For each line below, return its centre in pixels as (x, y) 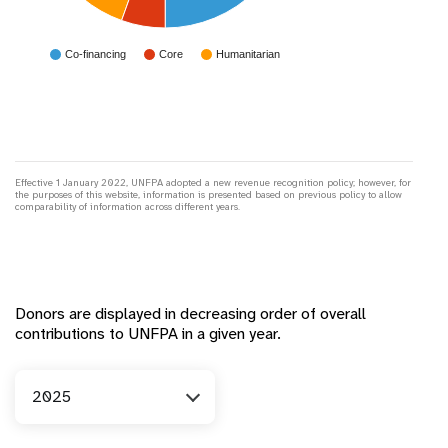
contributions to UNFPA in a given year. (148, 333)
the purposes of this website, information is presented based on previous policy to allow (208, 194)
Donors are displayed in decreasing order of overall (190, 313)
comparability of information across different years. (127, 206)
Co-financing (95, 54)
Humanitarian (248, 54)
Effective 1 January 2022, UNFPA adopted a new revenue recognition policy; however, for (213, 182)
